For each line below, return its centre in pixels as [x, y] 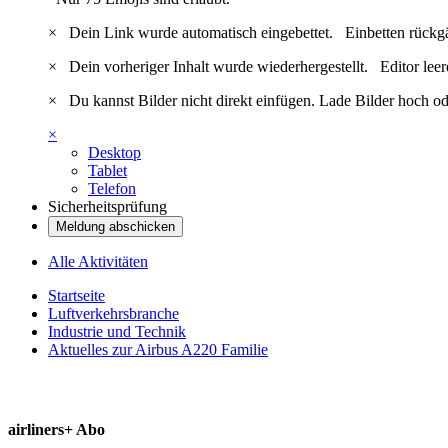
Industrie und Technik [117, 332]
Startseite [76, 296]
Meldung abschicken [115, 227]
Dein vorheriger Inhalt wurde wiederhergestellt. [220, 67]
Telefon [112, 189]
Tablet [107, 171]
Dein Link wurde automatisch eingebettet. [203, 33]
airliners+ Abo [56, 430]
